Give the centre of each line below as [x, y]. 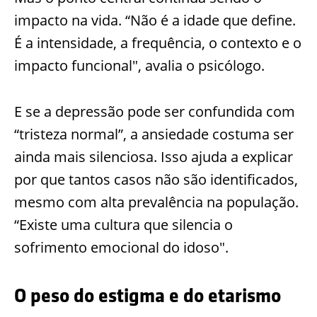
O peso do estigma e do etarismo [148, 295]
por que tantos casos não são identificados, [156, 179]
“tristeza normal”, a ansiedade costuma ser [154, 134]
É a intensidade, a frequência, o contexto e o [158, 42]
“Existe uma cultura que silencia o [123, 224]
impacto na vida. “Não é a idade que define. [155, 20]
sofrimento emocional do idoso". [121, 247]
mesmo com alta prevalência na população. [156, 202]
